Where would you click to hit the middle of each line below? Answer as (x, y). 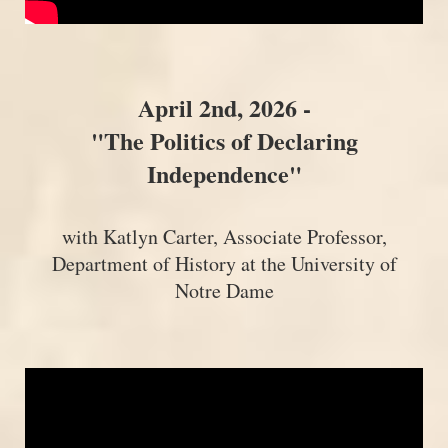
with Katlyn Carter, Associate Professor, (224, 237)
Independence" (224, 174)
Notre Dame (224, 291)
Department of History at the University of (224, 264)
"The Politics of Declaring (224, 141)
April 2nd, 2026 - (224, 108)
